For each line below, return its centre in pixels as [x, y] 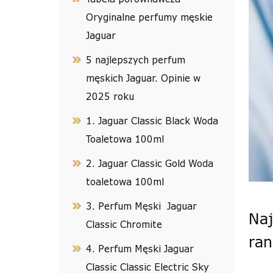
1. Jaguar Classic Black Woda [152, 121]
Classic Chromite [124, 224]
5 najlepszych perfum [136, 60]
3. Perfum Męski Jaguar [142, 206]
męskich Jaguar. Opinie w [144, 78]
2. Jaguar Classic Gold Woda [150, 163]
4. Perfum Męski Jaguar [140, 249]
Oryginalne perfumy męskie [150, 17]
